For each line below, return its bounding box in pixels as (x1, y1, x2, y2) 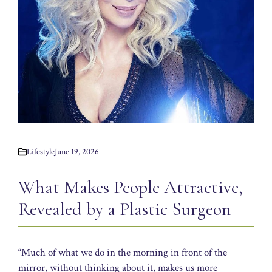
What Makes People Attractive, (18, 175, 243, 199)
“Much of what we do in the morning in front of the (18, 245, 227, 259)
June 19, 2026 (55, 146, 99, 157)
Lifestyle (27, 146, 55, 157)
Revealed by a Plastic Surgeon (18, 197, 231, 220)
